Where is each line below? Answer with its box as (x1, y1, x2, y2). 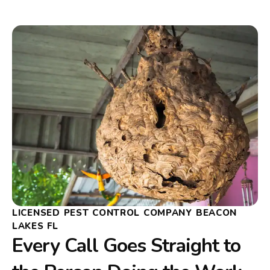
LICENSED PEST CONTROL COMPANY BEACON (12, 207, 237, 219)
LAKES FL (12, 220, 58, 233)
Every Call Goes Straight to (12, 233, 240, 259)
